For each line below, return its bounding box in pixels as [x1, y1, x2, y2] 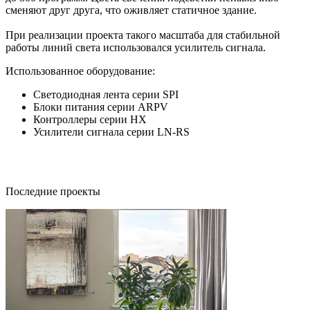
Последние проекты [6, 185, 100, 197]
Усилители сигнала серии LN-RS [33, 125, 190, 138]
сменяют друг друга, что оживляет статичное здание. [6, 3, 257, 16]
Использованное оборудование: [6, 64, 155, 77]
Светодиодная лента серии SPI [33, 88, 179, 100]
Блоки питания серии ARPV [33, 100, 168, 113]
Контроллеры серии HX [33, 113, 147, 125]
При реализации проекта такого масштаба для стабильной [6, 28, 280, 41]
